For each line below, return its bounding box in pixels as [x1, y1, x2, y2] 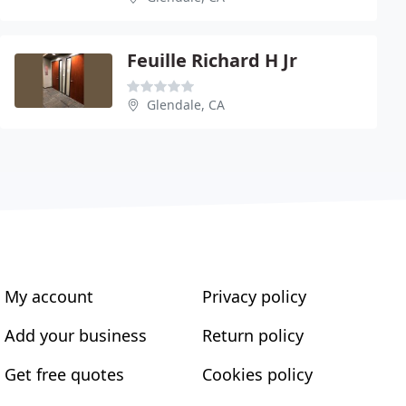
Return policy [201, 324, 304, 346]
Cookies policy [201, 362, 313, 385]
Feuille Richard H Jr [127, 47, 297, 72]
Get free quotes [5, 362, 125, 385]
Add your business [5, 324, 148, 346]
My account [5, 285, 94, 307]
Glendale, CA [147, 95, 225, 113]
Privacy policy [201, 285, 306, 307]
